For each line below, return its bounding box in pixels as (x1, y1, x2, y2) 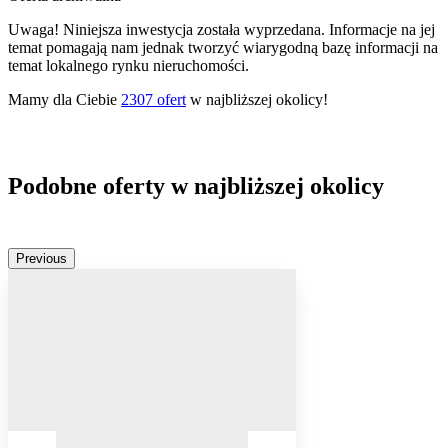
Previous (16, 251, 67, 267)
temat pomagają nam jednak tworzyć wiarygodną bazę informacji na (8, 39, 438, 57)
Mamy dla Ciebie (8, 91, 121, 109)
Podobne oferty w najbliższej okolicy (8, 173, 384, 200)
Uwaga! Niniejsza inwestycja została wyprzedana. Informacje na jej (8, 21, 435, 39)
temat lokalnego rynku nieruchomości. (8, 57, 249, 75)
